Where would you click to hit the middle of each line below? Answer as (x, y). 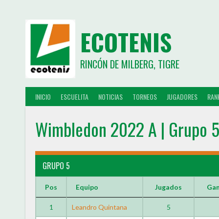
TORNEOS (145, 96)
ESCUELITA (75, 96)
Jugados (169, 187)
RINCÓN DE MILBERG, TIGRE (130, 64)
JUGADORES (182, 96)
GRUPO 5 (56, 166)
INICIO (43, 96)
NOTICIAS (110, 96)
